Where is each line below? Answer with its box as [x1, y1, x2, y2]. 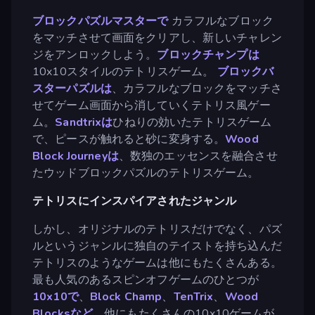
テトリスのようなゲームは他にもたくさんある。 [32, 255, 282, 271]
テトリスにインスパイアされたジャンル [32, 193, 237, 209]
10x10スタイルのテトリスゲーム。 [32, 63, 214, 79]
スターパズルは [32, 80, 112, 96]
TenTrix [173, 288, 214, 304]
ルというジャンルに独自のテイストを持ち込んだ [32, 238, 282, 254]
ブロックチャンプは [157, 46, 259, 63]
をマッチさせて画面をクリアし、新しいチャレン [32, 30, 282, 46]
